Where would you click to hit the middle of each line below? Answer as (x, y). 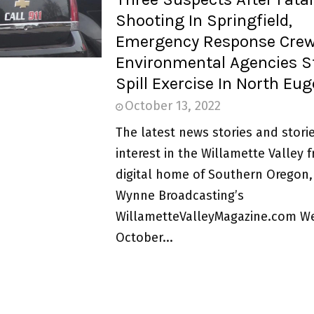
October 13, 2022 (172, 105)
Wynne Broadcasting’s (179, 195)
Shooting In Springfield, (204, 20)
